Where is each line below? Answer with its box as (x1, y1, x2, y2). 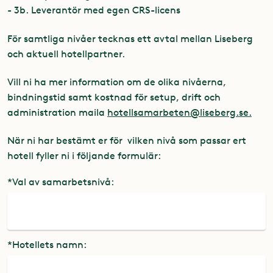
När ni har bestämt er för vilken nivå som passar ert (7, 135, 246, 146)
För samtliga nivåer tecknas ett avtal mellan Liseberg (7, 32, 253, 44)
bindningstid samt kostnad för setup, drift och (7, 91, 221, 103)
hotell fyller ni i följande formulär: (7, 150, 161, 161)
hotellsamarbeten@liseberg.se (107, 106, 249, 118)
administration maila (7, 106, 107, 118)
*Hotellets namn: (7, 238, 87, 250)
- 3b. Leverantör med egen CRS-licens (7, 4, 180, 16)
